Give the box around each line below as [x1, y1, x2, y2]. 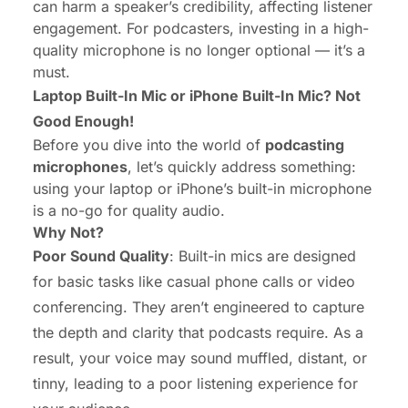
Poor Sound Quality [33, 246, 169, 265]
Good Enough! [33, 111, 134, 130]
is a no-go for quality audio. [33, 200, 225, 219]
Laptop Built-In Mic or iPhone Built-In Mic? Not [33, 86, 361, 105]
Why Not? [33, 222, 104, 241]
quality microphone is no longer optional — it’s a [33, 40, 365, 59]
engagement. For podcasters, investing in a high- [33, 18, 369, 37]
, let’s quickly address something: [127, 157, 356, 176]
